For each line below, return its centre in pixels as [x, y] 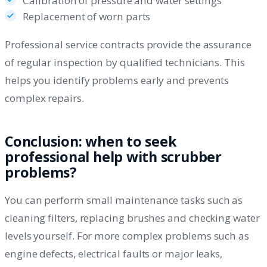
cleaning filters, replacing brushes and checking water [132, 218]
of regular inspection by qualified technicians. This [125, 62]
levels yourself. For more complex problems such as [127, 235]
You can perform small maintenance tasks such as [124, 200]
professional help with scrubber [113, 156]
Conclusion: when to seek [91, 141]
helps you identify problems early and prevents [117, 80]
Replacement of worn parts [87, 17]
